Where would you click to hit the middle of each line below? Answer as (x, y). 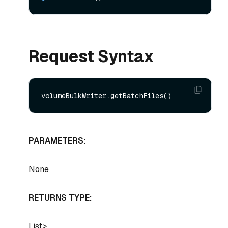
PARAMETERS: (57, 141)
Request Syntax (91, 56)
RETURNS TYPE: (60, 198)
